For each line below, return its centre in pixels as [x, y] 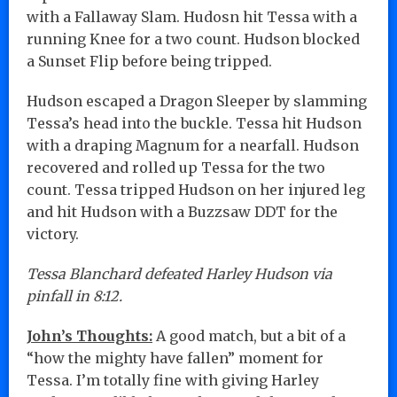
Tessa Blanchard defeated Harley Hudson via [179, 273]
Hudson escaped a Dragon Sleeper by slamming [197, 101]
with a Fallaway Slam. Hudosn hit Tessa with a [192, 16]
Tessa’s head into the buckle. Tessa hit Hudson [194, 123]
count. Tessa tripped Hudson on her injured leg [196, 189]
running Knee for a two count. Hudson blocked [193, 39]
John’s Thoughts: [90, 335]
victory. [53, 234]
